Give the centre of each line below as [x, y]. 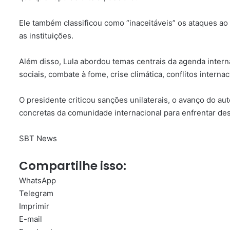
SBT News [38, 138]
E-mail [31, 219]
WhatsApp [37, 180]
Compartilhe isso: [73, 166]
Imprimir [34, 206]
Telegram [36, 193]
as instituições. [46, 36]
